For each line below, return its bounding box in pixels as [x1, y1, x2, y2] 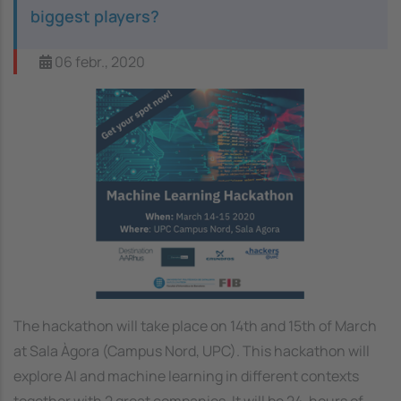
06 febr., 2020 [52, 51, 145, 72]
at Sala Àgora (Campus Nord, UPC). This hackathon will [13, 341, 370, 361]
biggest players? [30, 4, 159, 27]
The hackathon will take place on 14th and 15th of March [13, 316, 377, 336]
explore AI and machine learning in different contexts [13, 366, 359, 386]
